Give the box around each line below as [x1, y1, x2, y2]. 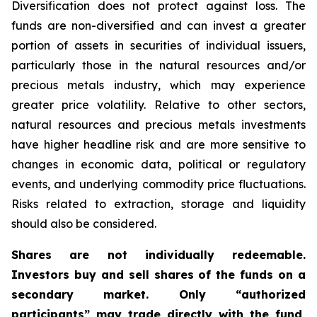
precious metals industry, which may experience [11, 78, 306, 92]
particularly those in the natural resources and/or [11, 58, 306, 72]
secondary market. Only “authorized [11, 287, 306, 301]
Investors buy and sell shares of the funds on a [11, 267, 306, 282]
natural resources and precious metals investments [11, 117, 306, 132]
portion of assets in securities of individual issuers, [11, 38, 306, 52]
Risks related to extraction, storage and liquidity [11, 197, 306, 211]
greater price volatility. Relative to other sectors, [11, 98, 306, 112]
